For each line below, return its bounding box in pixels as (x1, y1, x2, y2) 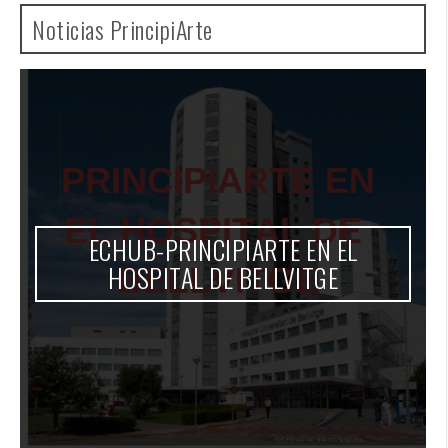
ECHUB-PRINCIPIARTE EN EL (88, 247, 358, 287)
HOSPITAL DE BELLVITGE (107, 275, 339, 315)
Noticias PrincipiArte (32, 28, 213, 65)
